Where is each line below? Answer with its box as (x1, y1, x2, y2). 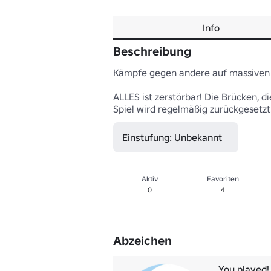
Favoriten (207, 174, 240, 183)
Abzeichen (113, 233, 172, 249)
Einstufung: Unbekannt (122, 131, 222, 143)
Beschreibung (113, 44, 191, 59)
